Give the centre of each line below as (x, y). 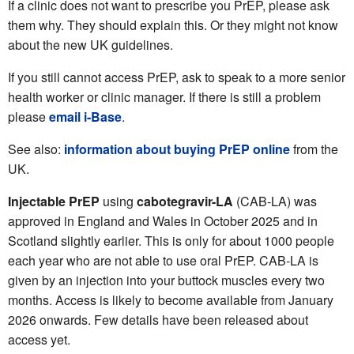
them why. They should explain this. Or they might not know (173, 25)
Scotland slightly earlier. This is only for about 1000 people (171, 241)
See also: (36, 149)
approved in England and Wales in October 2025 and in (163, 221)
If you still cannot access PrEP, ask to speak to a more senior (177, 77)
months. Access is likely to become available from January (171, 300)
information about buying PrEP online (177, 149)
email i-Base (85, 117)
